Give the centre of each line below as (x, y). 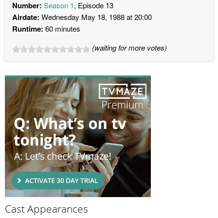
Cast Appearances (46, 209)
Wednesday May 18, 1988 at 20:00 (96, 17)
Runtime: (28, 29)
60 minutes (62, 29)
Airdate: (26, 17)
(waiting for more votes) (129, 48)
